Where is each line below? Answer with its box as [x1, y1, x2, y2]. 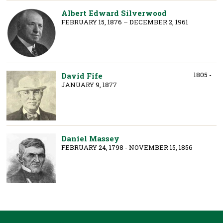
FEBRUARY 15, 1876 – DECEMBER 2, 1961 [61, 17, 189, 26]
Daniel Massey [61, 133, 120, 143]
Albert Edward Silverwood [61, 7, 167, 18]
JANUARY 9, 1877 [61, 80, 117, 89]
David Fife [61, 70, 103, 81]
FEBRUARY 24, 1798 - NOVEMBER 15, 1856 [61, 142, 193, 152]
